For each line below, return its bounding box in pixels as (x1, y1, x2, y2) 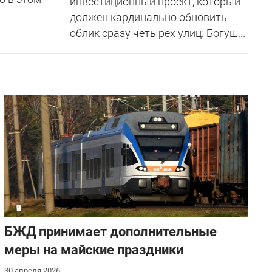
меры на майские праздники (4, 242, 183, 257)
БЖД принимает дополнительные (4, 223, 217, 239)
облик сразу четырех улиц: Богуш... (69, 26, 245, 39)
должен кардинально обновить (69, 10, 227, 24)
